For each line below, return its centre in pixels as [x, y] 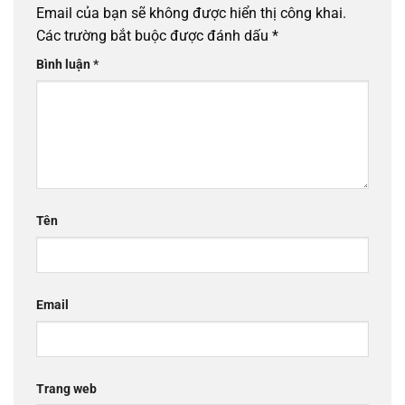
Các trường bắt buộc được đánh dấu [154, 36]
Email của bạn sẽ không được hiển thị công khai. [191, 14]
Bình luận [65, 65]
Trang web [66, 389]
